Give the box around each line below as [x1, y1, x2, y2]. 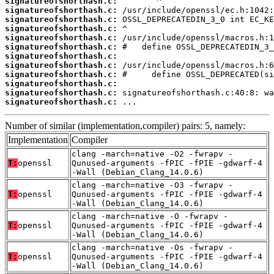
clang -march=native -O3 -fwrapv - [72, 180, 233, 190]
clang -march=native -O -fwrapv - [72, 212, 228, 221]
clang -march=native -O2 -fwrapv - [72, 149, 233, 159]
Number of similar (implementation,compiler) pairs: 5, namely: [5, 120, 245, 131]
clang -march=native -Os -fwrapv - [72, 243, 233, 253]
